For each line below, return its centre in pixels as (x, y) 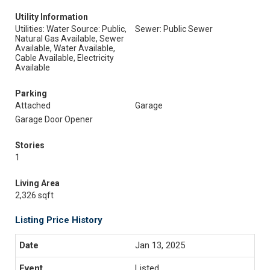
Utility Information (52, 17)
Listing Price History (59, 220)
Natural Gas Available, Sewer (70, 39)
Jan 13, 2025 (160, 245)
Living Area (37, 183)
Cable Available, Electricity (64, 58)
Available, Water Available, (65, 48)
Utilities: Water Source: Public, (71, 29)
